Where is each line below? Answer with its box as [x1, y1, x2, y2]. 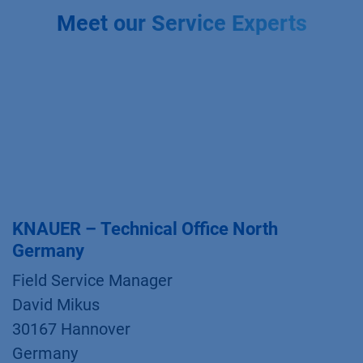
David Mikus [12, 295, 100, 314]
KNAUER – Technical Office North [12, 219, 278, 239]
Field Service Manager [12, 271, 173, 290]
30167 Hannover [12, 319, 130, 339]
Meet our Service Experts [56, 11, 307, 36]
